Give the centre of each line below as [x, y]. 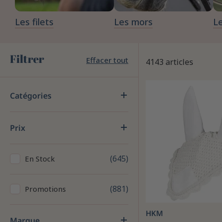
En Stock [40, 159]
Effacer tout [107, 60]
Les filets [34, 22]
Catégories [31, 96]
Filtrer [27, 59]
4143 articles [169, 62]
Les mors [133, 22]
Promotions [45, 189]
